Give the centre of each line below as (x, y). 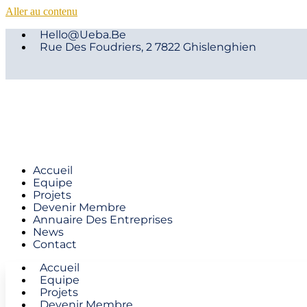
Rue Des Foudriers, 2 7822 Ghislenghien (148, 47)
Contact (55, 244)
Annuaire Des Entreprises (103, 220)
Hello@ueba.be (83, 35)
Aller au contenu (41, 11)
